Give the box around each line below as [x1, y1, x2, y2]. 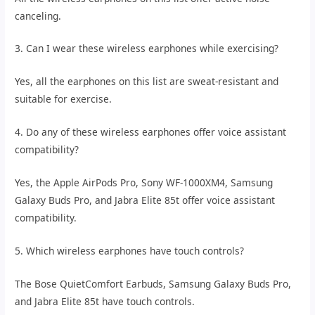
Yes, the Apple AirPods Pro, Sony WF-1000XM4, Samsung [15, 176, 274, 190]
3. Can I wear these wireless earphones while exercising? [15, 41, 279, 56]
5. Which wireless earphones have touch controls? [15, 243, 245, 257]
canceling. [15, 8, 62, 22]
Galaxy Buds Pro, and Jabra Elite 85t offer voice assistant [15, 193, 276, 207]
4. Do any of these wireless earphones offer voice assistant [15, 125, 287, 139]
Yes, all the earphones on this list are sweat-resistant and [15, 75, 279, 89]
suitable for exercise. [15, 92, 112, 106]
